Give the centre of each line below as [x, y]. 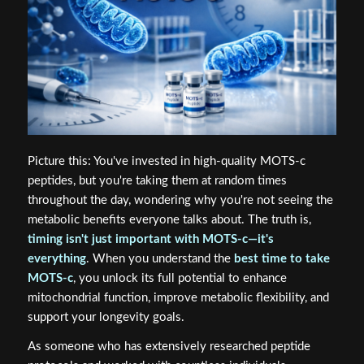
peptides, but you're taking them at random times [157, 180]
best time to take [282, 258]
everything [56, 258]
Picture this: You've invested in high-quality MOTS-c [166, 161]
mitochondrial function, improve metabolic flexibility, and [178, 297]
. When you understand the [160, 258]
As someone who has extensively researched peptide [169, 347]
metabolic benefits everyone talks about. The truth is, [169, 219]
